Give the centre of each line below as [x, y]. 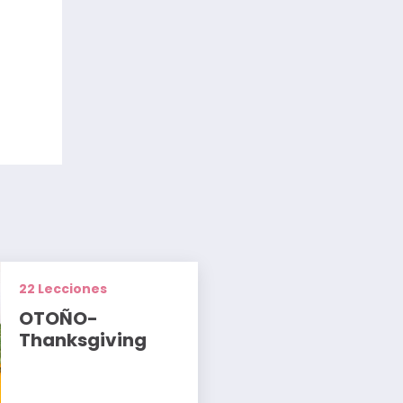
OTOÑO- [59, 319]
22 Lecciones [63, 289]
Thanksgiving [83, 340]
